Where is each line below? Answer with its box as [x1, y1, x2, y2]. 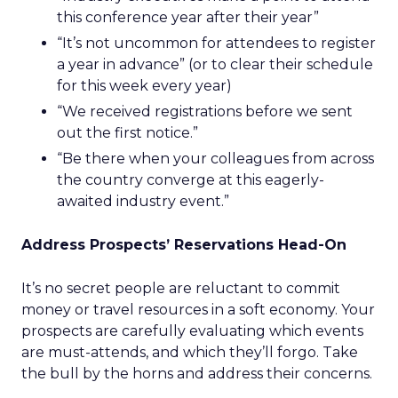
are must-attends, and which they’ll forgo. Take [21, 344, 358, 361]
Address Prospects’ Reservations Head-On [21, 236, 346, 253]
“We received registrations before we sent [57, 103, 353, 120]
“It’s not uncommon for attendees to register [57, 35, 376, 52]
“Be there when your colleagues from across [57, 150, 374, 167]
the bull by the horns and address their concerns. [21, 365, 372, 382]
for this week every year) [57, 77, 232, 94]
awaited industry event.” [57, 193, 229, 210]
